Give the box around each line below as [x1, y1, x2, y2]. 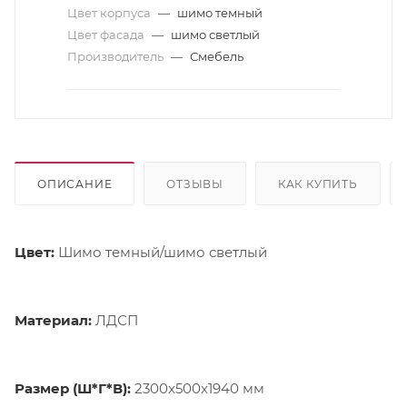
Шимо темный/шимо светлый [58, 243, 267, 261]
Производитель [67, 49, 166, 64]
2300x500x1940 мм [134, 379, 264, 397]
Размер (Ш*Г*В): [15, 379, 134, 397]
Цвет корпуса [67, 5, 154, 20]
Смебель [190, 49, 243, 64]
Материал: [15, 311, 92, 329]
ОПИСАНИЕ [37, 176, 113, 191]
